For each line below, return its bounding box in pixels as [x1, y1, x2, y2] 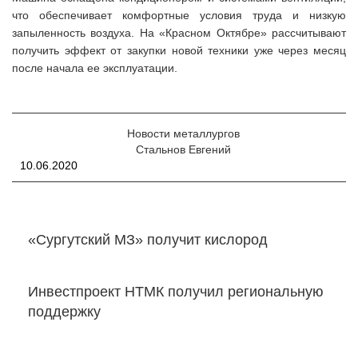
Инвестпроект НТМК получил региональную [28, 283, 324, 300]
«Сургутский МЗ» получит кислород [28, 231, 268, 248]
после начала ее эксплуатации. [12, 61, 177, 74]
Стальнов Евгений [135, 142, 231, 156]
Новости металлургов [126, 126, 240, 140]
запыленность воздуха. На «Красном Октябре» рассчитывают [12, 26, 346, 39]
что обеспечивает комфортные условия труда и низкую [12, 8, 346, 22]
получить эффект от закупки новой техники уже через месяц [12, 43, 346, 57]
